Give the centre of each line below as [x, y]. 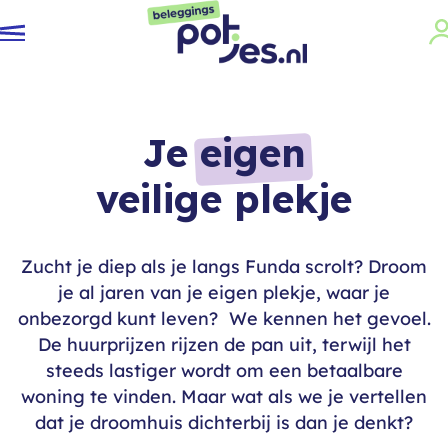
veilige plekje [224, 198]
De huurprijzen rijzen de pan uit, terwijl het [224, 344]
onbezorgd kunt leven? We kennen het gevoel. [224, 318]
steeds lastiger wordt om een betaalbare [224, 370]
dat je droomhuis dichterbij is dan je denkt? [224, 422]
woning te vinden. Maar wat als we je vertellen [224, 396]
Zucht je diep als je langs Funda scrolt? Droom [224, 266]
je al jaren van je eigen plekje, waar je [224, 292]
